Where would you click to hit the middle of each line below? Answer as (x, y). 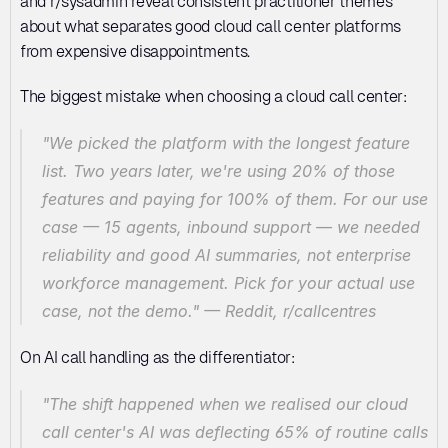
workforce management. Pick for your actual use (228, 283)
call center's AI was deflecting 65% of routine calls (235, 432)
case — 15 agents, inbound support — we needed (231, 227)
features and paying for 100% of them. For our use (235, 199)
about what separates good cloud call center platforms (211, 26)
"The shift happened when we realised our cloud (225, 404)
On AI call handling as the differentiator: (157, 357)
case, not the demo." (120, 311)
